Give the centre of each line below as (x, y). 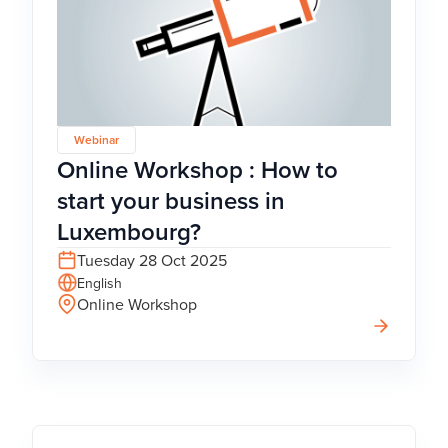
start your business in (171, 201)
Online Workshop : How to (197, 170)
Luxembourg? (129, 232)
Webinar (96, 140)
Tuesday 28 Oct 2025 (152, 260)
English (99, 283)
